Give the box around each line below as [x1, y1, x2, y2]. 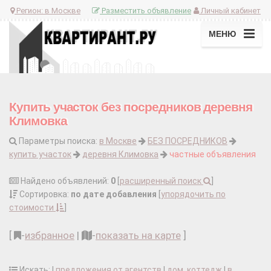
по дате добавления [71, 189, 157, 200]
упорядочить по [161, 189, 226, 200]
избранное [25, 229, 74, 242]
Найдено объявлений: [19, 176, 111, 186]
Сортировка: [18, 189, 71, 200]
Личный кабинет [199, 5, 261, 15]
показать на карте [96, 229, 181, 242]
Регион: [15, 5, 45, 15]
